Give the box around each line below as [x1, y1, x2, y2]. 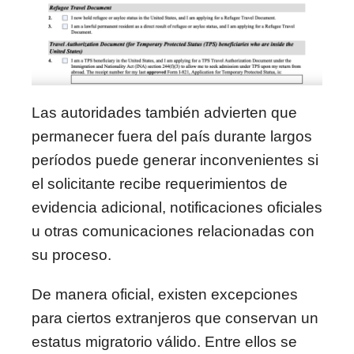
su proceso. [32, 246, 111, 263]
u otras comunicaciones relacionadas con [32, 222, 314, 239]
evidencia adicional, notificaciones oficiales [32, 198, 322, 216]
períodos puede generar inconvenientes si [32, 151, 318, 168]
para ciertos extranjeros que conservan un [32, 309, 318, 326]
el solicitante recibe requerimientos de [32, 175, 288, 192]
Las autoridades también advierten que [32, 104, 297, 121]
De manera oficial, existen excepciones [32, 285, 298, 303]
